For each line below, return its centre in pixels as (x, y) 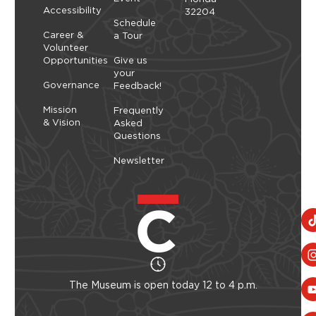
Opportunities (75, 60)
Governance (71, 85)
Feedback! (138, 86)
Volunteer (66, 48)
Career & (63, 35)
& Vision (62, 122)
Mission (60, 110)
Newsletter (139, 160)
